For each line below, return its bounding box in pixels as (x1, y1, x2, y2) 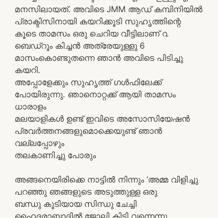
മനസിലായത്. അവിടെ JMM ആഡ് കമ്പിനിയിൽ (15, 4, 202, 14)
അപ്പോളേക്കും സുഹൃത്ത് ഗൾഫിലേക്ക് (15, 77, 162, 87)
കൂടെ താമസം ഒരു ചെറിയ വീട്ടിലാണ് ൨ (15, 28, 168, 38)
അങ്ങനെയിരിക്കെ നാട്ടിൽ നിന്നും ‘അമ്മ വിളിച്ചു (15, 175, 198, 184)
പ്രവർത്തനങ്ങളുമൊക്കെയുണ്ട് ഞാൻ (15, 126, 162, 136)
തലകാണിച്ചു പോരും (15, 150, 96, 160)
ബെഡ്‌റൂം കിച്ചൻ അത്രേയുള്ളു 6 (15, 40, 145, 51)
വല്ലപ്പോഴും (15, 138, 64, 148)
